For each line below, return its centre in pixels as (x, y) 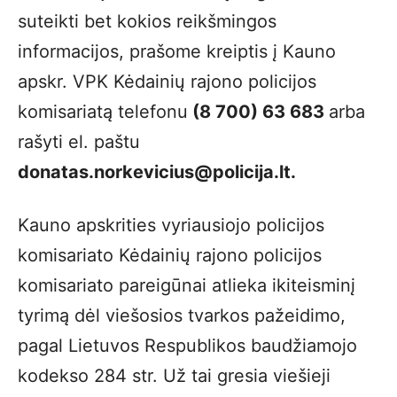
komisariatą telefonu (103, 112)
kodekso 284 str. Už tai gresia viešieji (174, 376)
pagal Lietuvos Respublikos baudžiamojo (187, 346)
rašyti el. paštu (79, 142)
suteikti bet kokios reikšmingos (147, 21)
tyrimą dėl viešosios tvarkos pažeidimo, (182, 315)
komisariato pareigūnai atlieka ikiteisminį (187, 285)
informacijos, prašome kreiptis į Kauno (177, 51)
